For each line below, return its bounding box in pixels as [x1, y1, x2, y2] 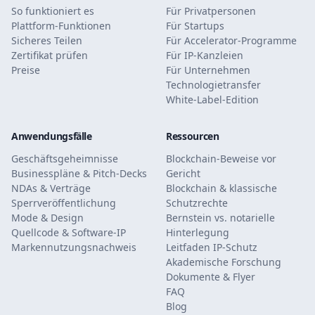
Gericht [166, 167, 200, 181]
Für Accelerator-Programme [166, 34, 297, 48]
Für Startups [166, 19, 224, 33]
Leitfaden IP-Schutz [166, 240, 257, 255]
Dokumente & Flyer [166, 270, 255, 284]
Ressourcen [166, 129, 219, 143]
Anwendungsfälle [11, 129, 92, 143]
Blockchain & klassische [166, 181, 277, 195]
